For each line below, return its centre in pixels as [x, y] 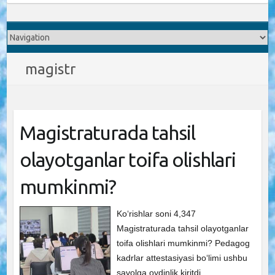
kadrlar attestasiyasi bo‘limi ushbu [182, 258]
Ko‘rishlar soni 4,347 [157, 214]
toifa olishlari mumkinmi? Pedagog [184, 243]
